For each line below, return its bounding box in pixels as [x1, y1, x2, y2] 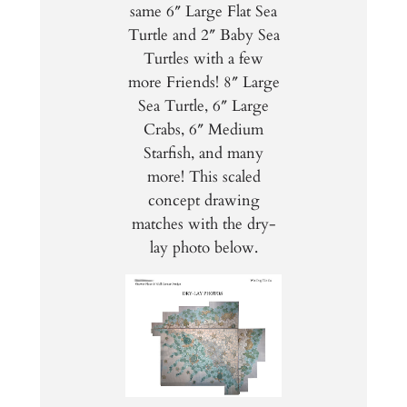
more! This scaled [146, 165, 261, 187]
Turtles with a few [144, 47, 263, 69]
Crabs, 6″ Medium [144, 118, 263, 140]
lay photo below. [149, 236, 258, 258]
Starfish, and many [144, 142, 263, 164]
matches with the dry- [131, 213, 276, 234]
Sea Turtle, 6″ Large [138, 94, 269, 116]
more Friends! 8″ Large [127, 71, 280, 93]
